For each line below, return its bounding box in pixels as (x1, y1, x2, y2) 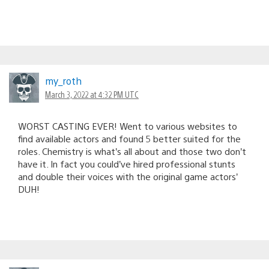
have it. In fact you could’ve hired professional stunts (18, 157, 235, 169)
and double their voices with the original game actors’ (18, 170, 238, 182)
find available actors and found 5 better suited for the (18, 132, 241, 144)
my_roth (45, 74, 82, 87)
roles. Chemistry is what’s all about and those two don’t (18, 145, 246, 157)
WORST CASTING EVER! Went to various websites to (18, 119, 237, 131)
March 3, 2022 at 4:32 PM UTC (45, 88, 139, 100)
